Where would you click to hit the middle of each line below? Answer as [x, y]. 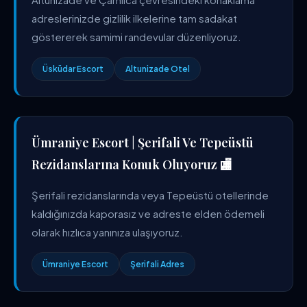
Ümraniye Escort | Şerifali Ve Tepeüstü [143, 143]
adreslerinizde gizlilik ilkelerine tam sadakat [134, 18]
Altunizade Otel [158, 69]
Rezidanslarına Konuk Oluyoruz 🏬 [132, 164]
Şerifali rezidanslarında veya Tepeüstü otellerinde [150, 195]
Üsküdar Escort [73, 69]
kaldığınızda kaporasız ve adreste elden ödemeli [148, 213]
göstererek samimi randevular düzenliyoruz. [136, 37]
